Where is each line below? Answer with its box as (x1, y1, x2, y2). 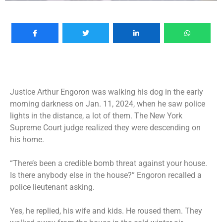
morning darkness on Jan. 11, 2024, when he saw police (10, 99, 205, 109)
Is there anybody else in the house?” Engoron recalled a (10, 170, 202, 180)
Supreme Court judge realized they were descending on (10, 122, 201, 132)
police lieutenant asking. (10, 182, 97, 192)
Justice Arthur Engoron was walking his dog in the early (10, 87, 203, 97)
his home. (10, 134, 44, 144)
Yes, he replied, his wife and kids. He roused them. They (10, 206, 202, 216)
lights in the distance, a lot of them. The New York (10, 111, 182, 120)
